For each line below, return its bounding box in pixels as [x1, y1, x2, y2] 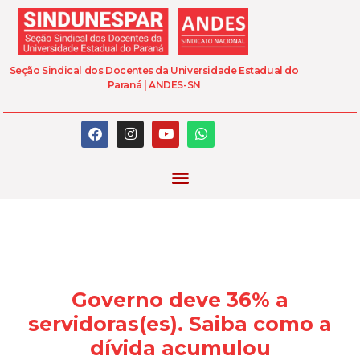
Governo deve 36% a [72, 288, 288, 313]
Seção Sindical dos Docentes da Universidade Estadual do [9, 64, 299, 77]
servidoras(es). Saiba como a [28, 312, 332, 337]
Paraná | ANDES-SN [107, 79, 201, 92]
